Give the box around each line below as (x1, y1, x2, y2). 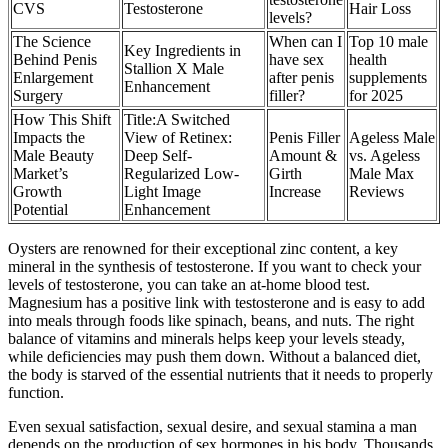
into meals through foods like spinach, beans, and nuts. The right (8, 311, 414, 329)
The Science (13, 32, 91, 50)
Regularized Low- (124, 164, 239, 182)
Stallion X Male (124, 59, 224, 77)
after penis (269, 68, 334, 86)
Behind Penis (13, 50, 97, 68)
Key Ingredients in (124, 41, 241, 59)
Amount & (269, 146, 337, 164)
